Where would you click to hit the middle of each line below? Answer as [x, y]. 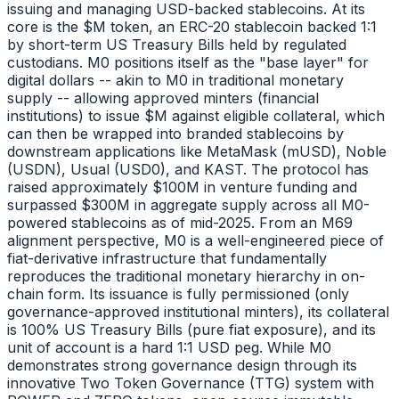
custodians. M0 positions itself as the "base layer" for [188, 63]
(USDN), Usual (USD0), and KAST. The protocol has [188, 170]
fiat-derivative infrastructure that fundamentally [167, 259]
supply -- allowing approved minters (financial [163, 98]
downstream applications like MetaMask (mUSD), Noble [197, 152]
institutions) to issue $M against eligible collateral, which [196, 116]
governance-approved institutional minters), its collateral [198, 312]
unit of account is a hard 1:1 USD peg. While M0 [169, 348]
